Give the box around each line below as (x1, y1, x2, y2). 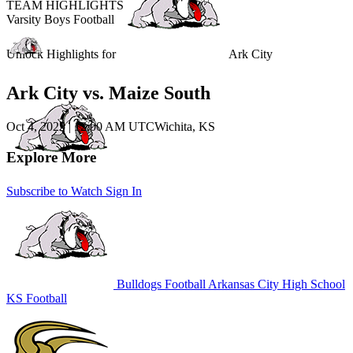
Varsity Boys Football (6, 12, 114, 26)
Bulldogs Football (113, 277, 206, 291)
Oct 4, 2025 (6, 120, 69, 134)
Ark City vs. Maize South (6, 83, 210, 104)
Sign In (106, 184, 142, 198)
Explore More (6, 149, 96, 166)
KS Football (6, 291, 67, 305)
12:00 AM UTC (74, 120, 154, 134)
